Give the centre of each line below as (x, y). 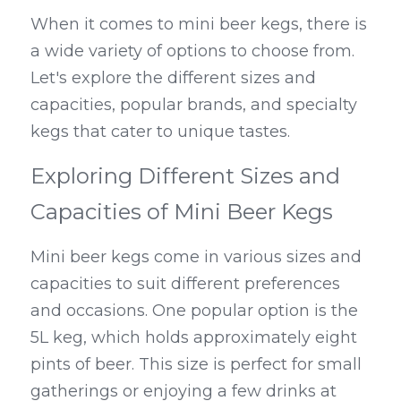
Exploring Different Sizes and (185, 176)
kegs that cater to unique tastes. (160, 132)
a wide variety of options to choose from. (192, 51)
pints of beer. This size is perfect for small (196, 365)
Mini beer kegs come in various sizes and (196, 257)
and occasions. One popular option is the (194, 311)
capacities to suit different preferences (185, 284)
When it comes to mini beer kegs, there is (199, 25)
